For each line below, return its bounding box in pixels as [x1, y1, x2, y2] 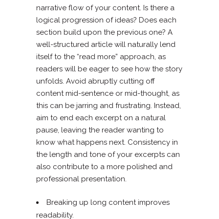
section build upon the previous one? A [36, 27, 173, 37]
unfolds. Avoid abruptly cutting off [36, 76, 155, 86]
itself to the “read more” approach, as [36, 52, 166, 61]
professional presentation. [36, 174, 127, 183]
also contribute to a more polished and [36, 162, 173, 171]
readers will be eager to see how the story [36, 64, 182, 73]
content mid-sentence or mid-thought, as [36, 88, 179, 98]
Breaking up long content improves [46, 197, 170, 207]
